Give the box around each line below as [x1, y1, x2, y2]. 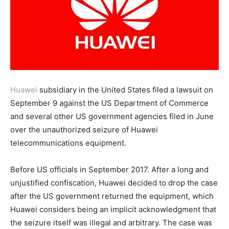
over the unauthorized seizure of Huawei [10, 125, 158, 135]
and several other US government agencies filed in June [10, 111, 214, 122]
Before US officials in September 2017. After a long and [10, 165, 209, 175]
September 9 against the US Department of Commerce [10, 98, 209, 108]
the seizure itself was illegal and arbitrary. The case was [10, 218, 212, 228]
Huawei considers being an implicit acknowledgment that [10, 204, 216, 215]
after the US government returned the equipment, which [10, 191, 214, 201]
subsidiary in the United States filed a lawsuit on [37, 85, 213, 95]
